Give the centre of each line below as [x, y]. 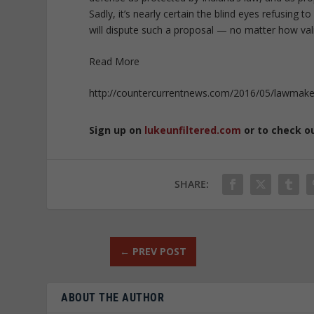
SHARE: [192, 184]
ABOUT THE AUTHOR [113, 297]
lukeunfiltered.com [193, 130]
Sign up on [117, 130]
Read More [115, 62]
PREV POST [159, 251]
